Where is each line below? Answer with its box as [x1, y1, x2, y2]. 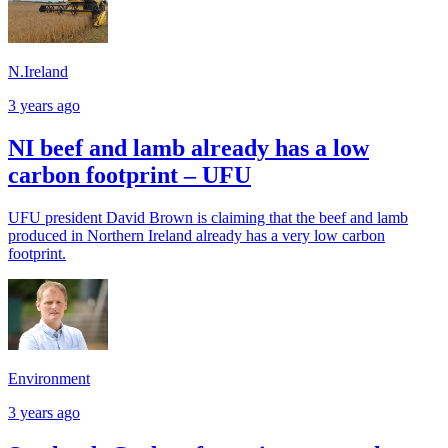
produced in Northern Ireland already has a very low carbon [8, 227, 385, 245]
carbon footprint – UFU [8, 162, 251, 189]
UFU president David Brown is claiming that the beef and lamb [8, 209, 408, 227]
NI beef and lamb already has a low [8, 135, 369, 162]
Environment [8, 370, 90, 388]
